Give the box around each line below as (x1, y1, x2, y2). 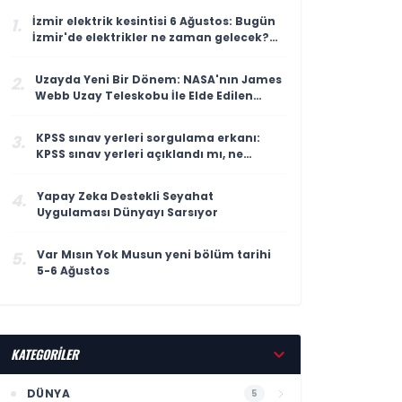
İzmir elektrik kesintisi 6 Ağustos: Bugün (31, 13, 275, 29)
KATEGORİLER (10, 345, 78, 363)
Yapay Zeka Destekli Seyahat (36, 188, 214, 204)
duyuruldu (31, 62, 97, 77)
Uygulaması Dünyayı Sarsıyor (36, 205, 218, 220)
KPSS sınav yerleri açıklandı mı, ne (35, 146, 243, 162)
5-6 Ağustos (36, 263, 109, 278)
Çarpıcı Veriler (34, 104, 123, 119)
